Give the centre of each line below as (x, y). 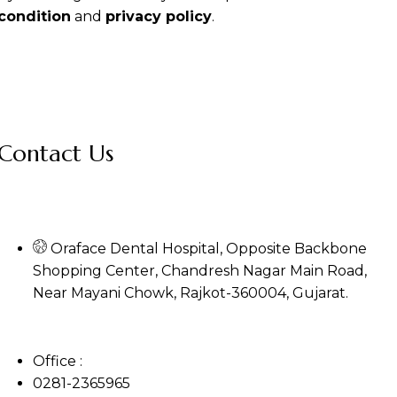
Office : (58, 362)
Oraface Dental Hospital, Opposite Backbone (209, 249)
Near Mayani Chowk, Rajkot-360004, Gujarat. (191, 293)
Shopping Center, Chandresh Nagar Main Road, (200, 271)
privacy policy (159, 16)
